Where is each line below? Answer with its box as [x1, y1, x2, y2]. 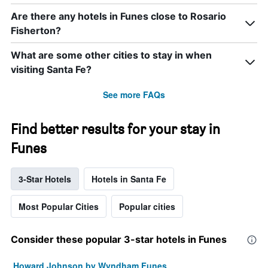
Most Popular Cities [19, 200, 99, 213]
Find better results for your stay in [11, 120, 220, 138]
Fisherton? [11, 25, 61, 37]
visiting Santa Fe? [11, 63, 92, 76]
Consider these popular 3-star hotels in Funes [11, 233, 227, 246]
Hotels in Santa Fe [92, 173, 166, 185]
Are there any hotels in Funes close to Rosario [11, 10, 226, 23]
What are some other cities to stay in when [11, 49, 212, 62]
